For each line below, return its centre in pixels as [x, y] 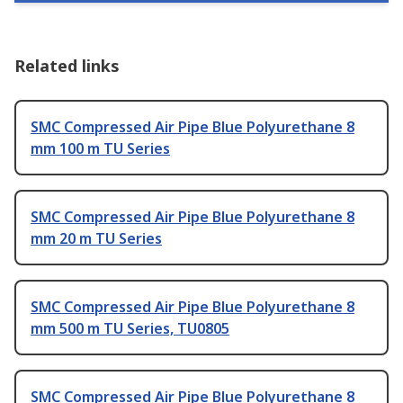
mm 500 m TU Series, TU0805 [130, 329]
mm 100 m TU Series [100, 149]
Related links [67, 66]
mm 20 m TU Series [96, 239]
